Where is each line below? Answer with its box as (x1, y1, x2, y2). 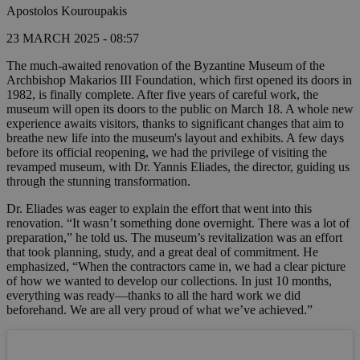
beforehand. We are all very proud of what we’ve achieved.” (6, 303, 313, 317)
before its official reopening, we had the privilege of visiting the (6, 145, 327, 160)
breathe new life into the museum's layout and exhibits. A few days (6, 131, 344, 145)
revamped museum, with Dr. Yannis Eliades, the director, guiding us (6, 160, 350, 174)
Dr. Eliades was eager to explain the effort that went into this (6, 202, 312, 216)
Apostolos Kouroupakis (6, 4, 127, 18)
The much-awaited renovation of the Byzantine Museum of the (6, 59, 325, 73)
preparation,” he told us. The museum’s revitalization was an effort (6, 231, 342, 245)
